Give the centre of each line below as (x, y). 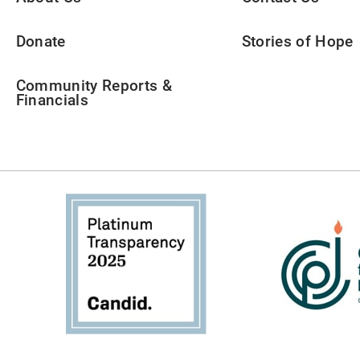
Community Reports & (94, 86)
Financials (52, 100)
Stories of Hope (297, 41)
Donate (41, 41)
